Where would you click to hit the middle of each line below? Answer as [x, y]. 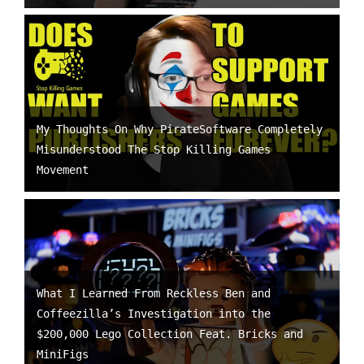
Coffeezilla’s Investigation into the [154, 314]
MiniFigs [63, 355]
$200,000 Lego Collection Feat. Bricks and [170, 334]
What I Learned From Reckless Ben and [154, 294]
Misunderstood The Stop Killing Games [154, 150]
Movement [63, 170]
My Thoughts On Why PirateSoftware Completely [180, 130]
